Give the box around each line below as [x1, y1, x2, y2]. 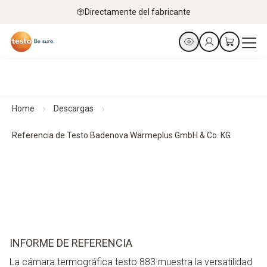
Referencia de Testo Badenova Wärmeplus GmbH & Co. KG [12, 131, 231, 140]
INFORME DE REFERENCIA [10, 237, 132, 249]
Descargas [54, 104, 94, 113]
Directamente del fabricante [85, 7, 191, 17]
